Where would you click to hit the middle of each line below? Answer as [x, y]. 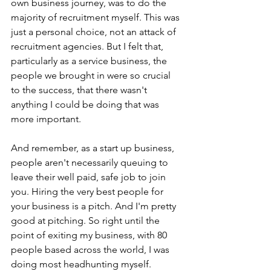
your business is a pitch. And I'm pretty [95, 206]
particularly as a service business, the [90, 61]
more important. [46, 119]
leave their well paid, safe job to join [90, 177]
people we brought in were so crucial [92, 76]
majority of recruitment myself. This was [96, 18]
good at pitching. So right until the [87, 221]
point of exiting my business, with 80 [90, 235]
